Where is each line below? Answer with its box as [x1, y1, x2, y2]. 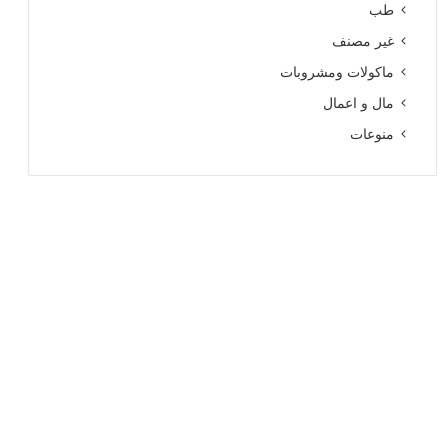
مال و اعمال [323, 95, 395, 111]
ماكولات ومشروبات [280, 64, 395, 80]
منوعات [350, 126, 395, 142]
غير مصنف [332, 33, 395, 49]
